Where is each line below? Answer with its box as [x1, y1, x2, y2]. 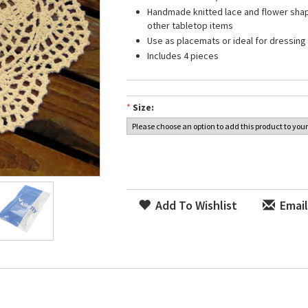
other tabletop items [147, 19, 233, 32]
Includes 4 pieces [147, 49, 219, 62]
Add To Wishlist [153, 197, 237, 213]
